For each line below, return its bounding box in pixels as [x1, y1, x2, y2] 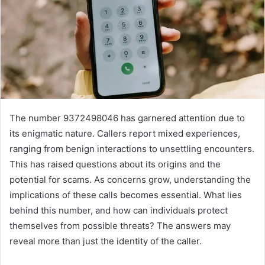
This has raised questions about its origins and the [9, 159, 221, 170]
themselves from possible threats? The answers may [9, 220, 231, 232]
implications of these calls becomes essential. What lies [9, 189, 242, 201]
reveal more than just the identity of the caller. [9, 235, 202, 247]
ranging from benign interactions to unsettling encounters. [9, 143, 254, 155]
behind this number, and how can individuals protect [9, 205, 228, 216]
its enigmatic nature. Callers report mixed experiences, [9, 128, 240, 140]
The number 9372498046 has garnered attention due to [9, 112, 245, 124]
